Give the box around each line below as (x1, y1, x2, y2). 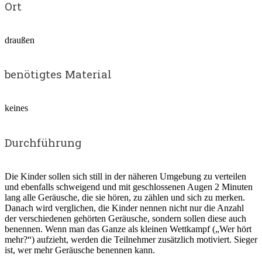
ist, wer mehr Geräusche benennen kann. (5, 244, 155, 255)
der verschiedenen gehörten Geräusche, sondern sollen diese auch (5, 213, 246, 223)
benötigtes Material (5, 67, 112, 82)
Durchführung (5, 135, 81, 150)
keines (5, 103, 28, 113)
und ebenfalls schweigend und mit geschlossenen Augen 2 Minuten (5, 181, 253, 192)
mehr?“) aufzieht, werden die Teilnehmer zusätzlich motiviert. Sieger (5, 234, 257, 244)
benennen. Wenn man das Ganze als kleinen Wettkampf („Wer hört (5, 223, 251, 234)
